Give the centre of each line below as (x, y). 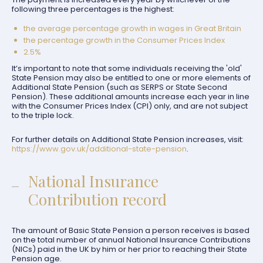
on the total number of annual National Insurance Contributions (131, 240)
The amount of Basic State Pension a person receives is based (131, 230)
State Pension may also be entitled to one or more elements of (131, 78)
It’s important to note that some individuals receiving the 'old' (127, 68)
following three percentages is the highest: (93, 9)
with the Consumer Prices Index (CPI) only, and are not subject (130, 106)
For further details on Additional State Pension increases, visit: (128, 139)
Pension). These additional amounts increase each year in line (131, 97)
